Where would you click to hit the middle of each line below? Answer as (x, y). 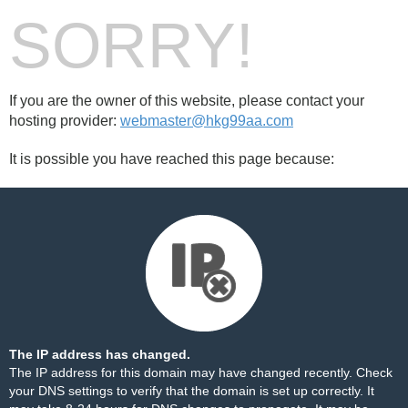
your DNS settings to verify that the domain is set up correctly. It (192, 391)
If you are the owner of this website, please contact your (187, 101)
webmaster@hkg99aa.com (207, 121)
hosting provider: (65, 121)
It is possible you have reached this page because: (172, 159)
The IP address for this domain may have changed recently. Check (201, 372)
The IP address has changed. (100, 354)
